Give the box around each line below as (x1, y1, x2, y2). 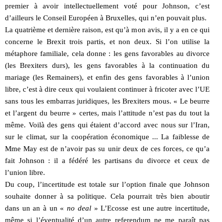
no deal (67, 204, 91, 212)
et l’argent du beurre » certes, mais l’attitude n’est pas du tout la (5, 109, 210, 117)
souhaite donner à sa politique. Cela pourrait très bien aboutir (5, 192, 210, 200)
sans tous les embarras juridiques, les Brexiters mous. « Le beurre (5, 97, 210, 105)
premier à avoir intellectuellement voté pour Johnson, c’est (5, 1, 210, 10)
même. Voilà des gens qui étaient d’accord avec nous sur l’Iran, (5, 120, 210, 129)
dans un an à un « (5, 204, 67, 212)
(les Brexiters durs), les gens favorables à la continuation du (5, 61, 210, 69)
